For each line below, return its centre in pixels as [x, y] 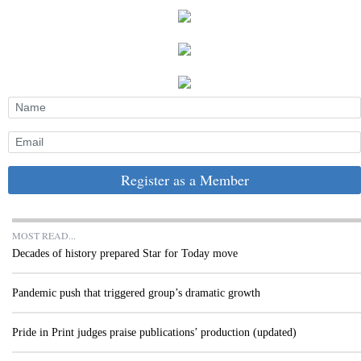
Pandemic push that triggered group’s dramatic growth [136, 293]
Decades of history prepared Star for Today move [125, 253]
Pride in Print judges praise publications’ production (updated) [154, 332]
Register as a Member [185, 179]
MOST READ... [44, 235]
